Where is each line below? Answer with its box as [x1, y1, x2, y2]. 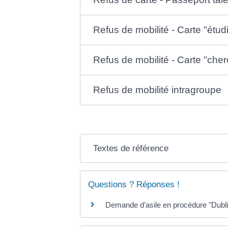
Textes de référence [93, 143, 169, 153]
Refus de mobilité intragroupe [93, 84, 222, 95]
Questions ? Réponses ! [88, 179, 180, 189]
